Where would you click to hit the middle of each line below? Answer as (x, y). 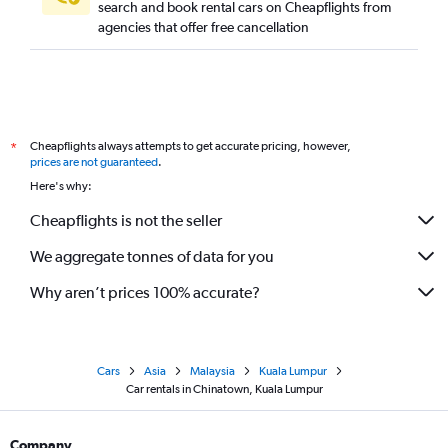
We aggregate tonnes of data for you (152, 256)
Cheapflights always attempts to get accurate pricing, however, (190, 146)
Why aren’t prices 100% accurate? (145, 292)
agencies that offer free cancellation (203, 27)
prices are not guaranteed (94, 162)
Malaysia (212, 371)
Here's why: (61, 186)
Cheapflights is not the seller (126, 220)
